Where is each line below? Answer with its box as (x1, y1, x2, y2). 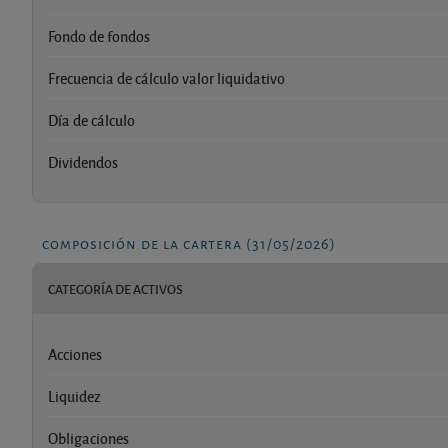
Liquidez (48, 385, 101, 406)
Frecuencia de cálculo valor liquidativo (48, 67, 285, 88)
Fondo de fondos (48, 25, 150, 46)
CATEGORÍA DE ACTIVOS (48, 279, 183, 298)
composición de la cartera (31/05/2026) (42, 230, 336, 254)
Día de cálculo (48, 109, 135, 130)
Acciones (48, 343, 102, 364)
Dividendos (48, 151, 118, 172)
